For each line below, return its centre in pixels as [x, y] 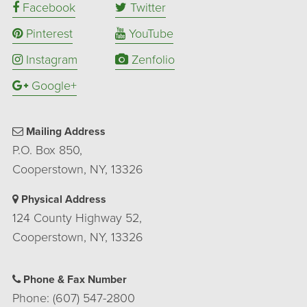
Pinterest [48, 33]
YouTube [149, 33]
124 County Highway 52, [77, 218]
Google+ [52, 85]
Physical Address [62, 200]
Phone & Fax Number [74, 280]
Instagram [50, 59]
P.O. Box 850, [47, 150]
